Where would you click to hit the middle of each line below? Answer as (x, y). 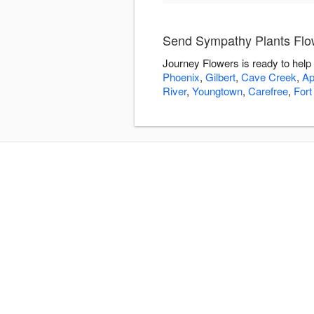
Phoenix (181, 77)
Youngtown (217, 91)
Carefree (268, 91)
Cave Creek (269, 77)
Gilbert (220, 77)
